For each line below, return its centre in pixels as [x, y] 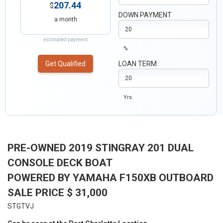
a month [65, 19]
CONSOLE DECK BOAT [60, 163]
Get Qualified [66, 64]
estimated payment [65, 40]
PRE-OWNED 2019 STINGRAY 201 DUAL [101, 148]
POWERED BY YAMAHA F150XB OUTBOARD [111, 178]
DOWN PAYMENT [145, 15]
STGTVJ [21, 206]
